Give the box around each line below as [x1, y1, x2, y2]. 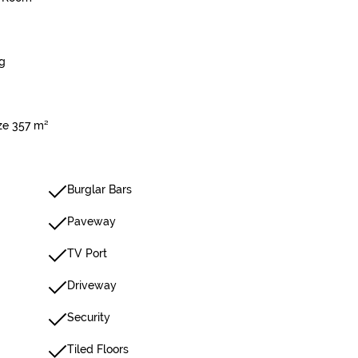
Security [67, 311, 110, 324]
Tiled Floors [67, 343, 129, 356]
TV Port [67, 247, 107, 260]
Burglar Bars [67, 183, 132, 196]
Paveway [67, 215, 116, 228]
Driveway [67, 279, 117, 292]
